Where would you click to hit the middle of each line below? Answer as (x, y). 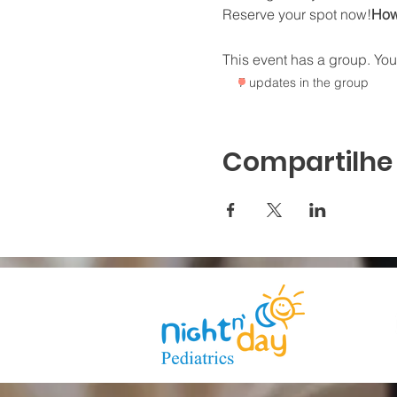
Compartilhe (307, 162)
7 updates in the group (303, 82)
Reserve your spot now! (296, 14)
